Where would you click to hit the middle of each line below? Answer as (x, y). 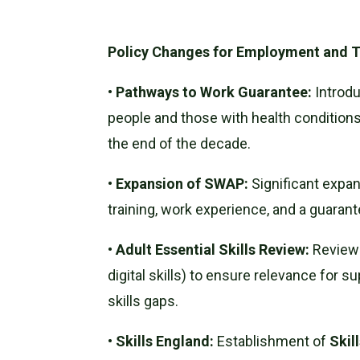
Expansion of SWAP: (182, 183)
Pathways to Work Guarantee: (214, 92)
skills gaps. (143, 301)
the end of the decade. (180, 143)
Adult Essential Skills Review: (213, 249)
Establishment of (272, 341)
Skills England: (165, 341)
